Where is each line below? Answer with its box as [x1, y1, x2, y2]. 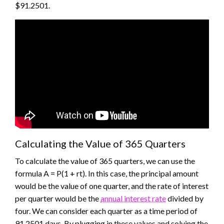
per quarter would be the [15, 193, 100, 203]
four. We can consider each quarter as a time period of [15, 205, 197, 215]
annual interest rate [100, 193, 166, 203]
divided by [166, 193, 203, 203]
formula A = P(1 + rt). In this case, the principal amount [15, 168, 198, 178]
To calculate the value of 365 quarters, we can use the [15, 155, 195, 165]
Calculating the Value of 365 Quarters [15, 137, 185, 149]
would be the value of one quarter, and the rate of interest [15, 180, 208, 190]
